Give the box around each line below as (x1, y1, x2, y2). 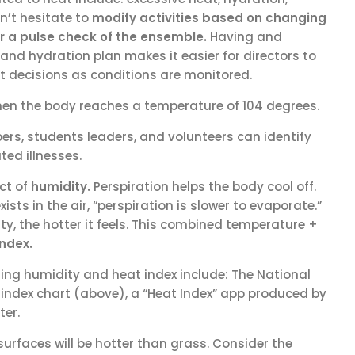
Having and (209, 29, 282, 45)
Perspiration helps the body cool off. (93, 178, 316, 195)
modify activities (91, 10, 202, 26)
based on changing (201, 10, 326, 26)
